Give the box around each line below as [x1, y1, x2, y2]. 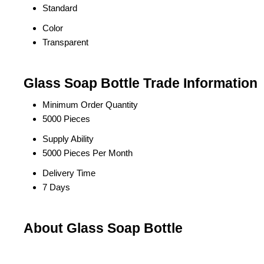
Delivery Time [42, 168, 95, 178]
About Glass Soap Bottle [24, 221, 183, 236]
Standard [42, 3, 77, 13]
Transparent [42, 37, 88, 47]
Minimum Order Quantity [42, 100, 138, 110]
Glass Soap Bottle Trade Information [24, 76, 258, 91]
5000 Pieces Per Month [42, 148, 133, 158]
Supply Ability [42, 134, 94, 144]
